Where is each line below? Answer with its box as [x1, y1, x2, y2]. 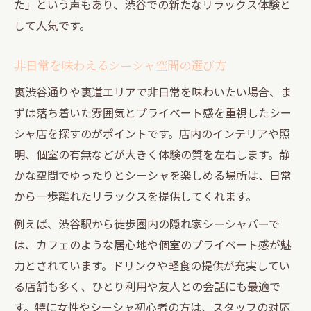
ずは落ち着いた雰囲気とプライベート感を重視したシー [14, 103, 292, 121]
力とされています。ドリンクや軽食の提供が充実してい [14, 256, 290, 274]
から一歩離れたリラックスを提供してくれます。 [14, 187, 257, 204]
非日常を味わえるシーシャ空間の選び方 [14, 56, 226, 73]
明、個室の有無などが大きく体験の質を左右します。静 [14, 145, 290, 162]
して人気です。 [14, 16, 90, 33]
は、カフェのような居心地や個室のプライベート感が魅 [14, 235, 292, 253]
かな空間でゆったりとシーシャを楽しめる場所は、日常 [14, 166, 292, 183]
